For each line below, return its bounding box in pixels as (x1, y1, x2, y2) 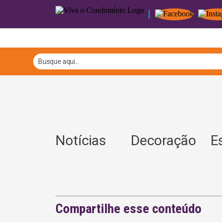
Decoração (130, 132, 196, 149)
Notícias (55, 132, 116, 149)
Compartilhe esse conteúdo (55, 201, 202, 216)
